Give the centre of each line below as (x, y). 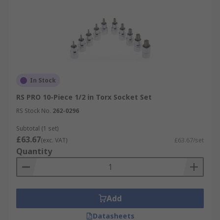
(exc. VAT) (54, 140)
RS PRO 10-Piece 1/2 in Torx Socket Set (84, 97)
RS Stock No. (34, 111)
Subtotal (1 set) (37, 128)
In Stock (43, 80)
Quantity (34, 151)
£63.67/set (189, 140)
